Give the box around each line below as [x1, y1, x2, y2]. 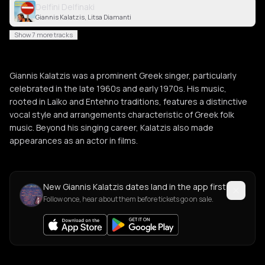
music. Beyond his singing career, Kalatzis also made [9, 122, 214, 133]
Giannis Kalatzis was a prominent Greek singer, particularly [9, 70, 236, 81]
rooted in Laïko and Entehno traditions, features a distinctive [9, 96, 247, 107]
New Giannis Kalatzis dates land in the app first [43, 181, 226, 192]
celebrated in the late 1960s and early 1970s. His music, [9, 83, 227, 94]
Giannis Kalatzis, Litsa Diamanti [35, 12, 131, 21]
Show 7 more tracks [14, 30, 73, 39]
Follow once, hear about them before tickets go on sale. [43, 194, 214, 204]
